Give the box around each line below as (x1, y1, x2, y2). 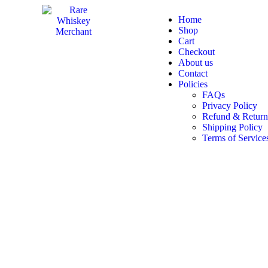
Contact (178, 68, 208, 78)
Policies (178, 79, 208, 89)
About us (178, 57, 214, 68)
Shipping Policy (202, 122, 263, 132)
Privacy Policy (202, 100, 258, 111)
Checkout (178, 47, 215, 57)
